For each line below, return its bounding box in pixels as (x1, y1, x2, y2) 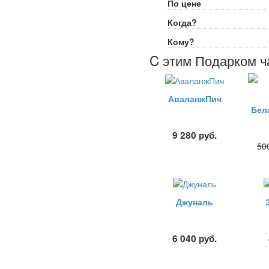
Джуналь (176, 196, 213, 208)
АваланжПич (168, 92, 222, 105)
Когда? (168, 16, 197, 28)
